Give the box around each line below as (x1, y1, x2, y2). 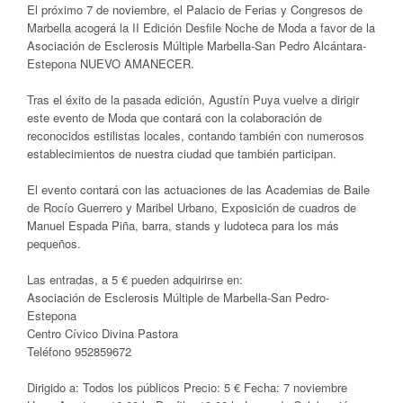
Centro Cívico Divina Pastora (27, 324, 178, 342)
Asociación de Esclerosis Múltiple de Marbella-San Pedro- (27, 288, 329, 306)
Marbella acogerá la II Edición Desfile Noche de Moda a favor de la (27, 18, 375, 36)
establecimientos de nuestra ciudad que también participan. (27, 144, 336, 162)
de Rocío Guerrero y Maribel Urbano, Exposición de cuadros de (27, 198, 356, 216)
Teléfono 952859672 (27, 342, 131, 360)
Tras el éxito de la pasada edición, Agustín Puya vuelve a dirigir (27, 90, 359, 108)
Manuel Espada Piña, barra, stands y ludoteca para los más (27, 216, 339, 234)
